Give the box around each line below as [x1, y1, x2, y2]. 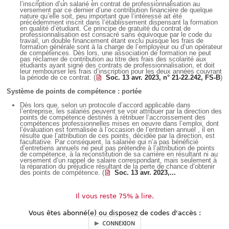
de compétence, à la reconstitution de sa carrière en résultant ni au [20, 150, 218, 158]
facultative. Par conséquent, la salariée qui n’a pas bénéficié [20, 138, 199, 146]
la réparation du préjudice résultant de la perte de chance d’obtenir [20, 162, 215, 170]
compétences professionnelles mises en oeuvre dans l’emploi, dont [20, 119, 219, 127]
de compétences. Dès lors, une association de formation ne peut [20, 49, 212, 57]
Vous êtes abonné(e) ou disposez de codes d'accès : [28, 209, 201, 217]
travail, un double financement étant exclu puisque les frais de [20, 36, 204, 44]
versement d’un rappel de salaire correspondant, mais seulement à [20, 156, 217, 164]
